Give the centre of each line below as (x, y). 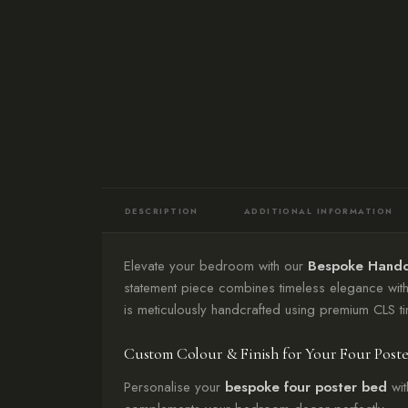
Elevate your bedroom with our (216, 266)
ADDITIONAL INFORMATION (318, 211)
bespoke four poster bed (306, 387)
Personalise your (174, 387)
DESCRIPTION (162, 211)
